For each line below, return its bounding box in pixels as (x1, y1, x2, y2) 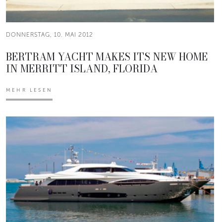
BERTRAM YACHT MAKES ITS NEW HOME (6, 49, 208, 65)
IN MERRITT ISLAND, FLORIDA (6, 61, 158, 77)
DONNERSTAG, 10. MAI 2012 (6, 31, 93, 39)
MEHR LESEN (6, 87, 53, 94)
